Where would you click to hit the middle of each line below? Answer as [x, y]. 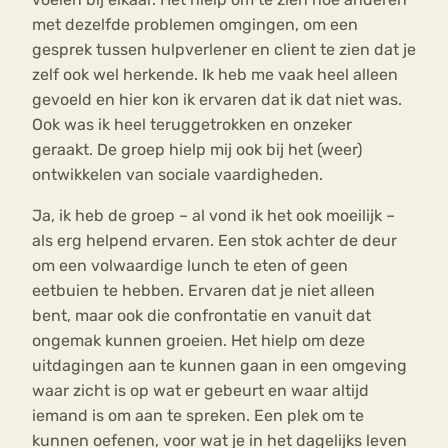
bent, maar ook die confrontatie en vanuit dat [201, 315]
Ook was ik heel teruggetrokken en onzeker [192, 124]
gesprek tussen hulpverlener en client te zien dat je [224, 49]
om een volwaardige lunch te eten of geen [190, 265]
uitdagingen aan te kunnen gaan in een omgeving [219, 365]
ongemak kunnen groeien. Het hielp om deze [198, 340]
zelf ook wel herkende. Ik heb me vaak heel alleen [215, 74]
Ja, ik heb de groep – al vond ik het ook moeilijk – [213, 215]
